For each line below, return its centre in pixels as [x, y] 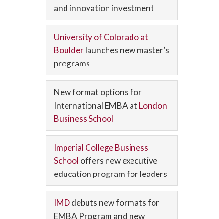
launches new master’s [127, 50]
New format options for [98, 92]
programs [72, 63]
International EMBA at [96, 105]
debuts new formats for [115, 203]
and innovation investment [104, 8]
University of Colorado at [101, 37]
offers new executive [119, 161]
